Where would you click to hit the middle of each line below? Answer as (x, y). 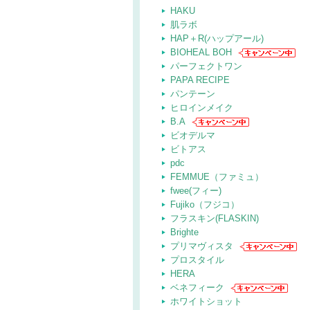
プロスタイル (197, 260)
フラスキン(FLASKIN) (215, 218)
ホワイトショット (206, 301)
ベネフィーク (197, 288)
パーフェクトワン (206, 66)
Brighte (184, 232)
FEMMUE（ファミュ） (217, 177)
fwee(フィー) (196, 191)
